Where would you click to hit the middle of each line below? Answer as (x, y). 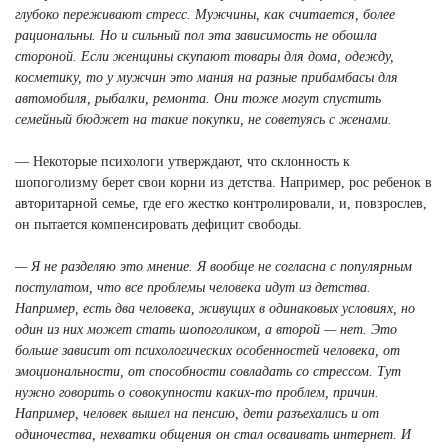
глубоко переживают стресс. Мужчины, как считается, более (205, 14)
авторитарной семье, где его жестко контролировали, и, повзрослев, (221, 203)
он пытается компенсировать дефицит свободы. (158, 224)
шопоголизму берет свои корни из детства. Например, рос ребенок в (223, 182)
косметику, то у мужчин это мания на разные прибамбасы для (206, 77)
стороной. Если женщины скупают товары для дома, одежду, (204, 56)
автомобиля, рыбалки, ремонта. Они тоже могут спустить (198, 98)
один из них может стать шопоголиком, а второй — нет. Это (206, 329)
